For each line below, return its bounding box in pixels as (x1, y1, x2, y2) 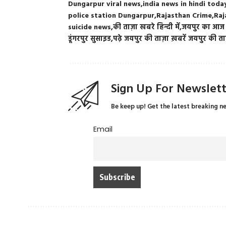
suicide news (68, 22, 111, 33)
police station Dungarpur (68, 10, 155, 22)
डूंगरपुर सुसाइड (68, 33, 111, 45)
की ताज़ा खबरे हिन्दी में (113, 22, 180, 33)
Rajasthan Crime (156, 10, 212, 22)
